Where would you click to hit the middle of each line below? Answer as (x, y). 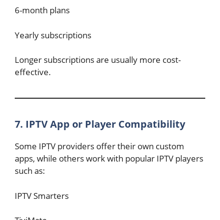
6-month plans (42, 10)
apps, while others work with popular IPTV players (109, 158)
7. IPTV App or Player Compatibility (100, 124)
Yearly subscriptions (53, 35)
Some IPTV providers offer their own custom (99, 146)
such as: (30, 171)
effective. (33, 72)
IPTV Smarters (42, 195)
